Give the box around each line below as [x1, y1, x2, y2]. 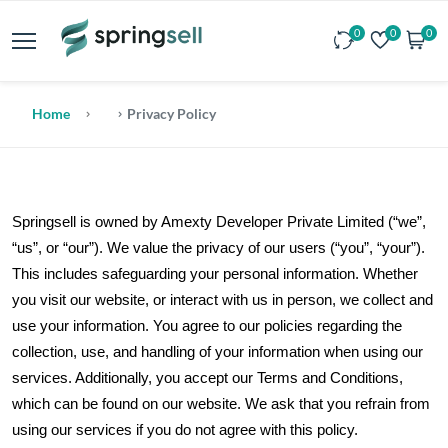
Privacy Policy [124, 105, 216, 122]
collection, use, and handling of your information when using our [12, 344, 423, 360]
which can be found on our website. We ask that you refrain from [12, 396, 430, 412]
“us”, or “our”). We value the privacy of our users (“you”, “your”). [12, 240, 425, 256]
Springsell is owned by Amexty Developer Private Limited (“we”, [12, 214, 426, 230]
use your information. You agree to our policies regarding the [12, 318, 402, 334]
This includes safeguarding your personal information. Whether [12, 266, 418, 282]
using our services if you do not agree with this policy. [12, 422, 358, 438]
